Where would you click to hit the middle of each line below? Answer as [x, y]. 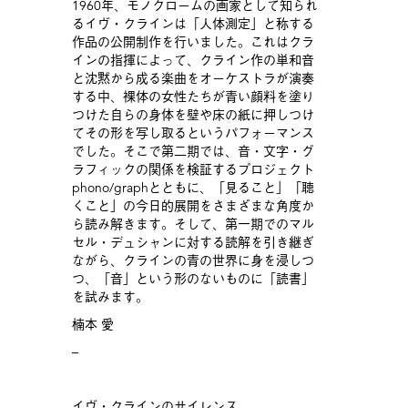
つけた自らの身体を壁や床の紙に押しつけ [193, 115]
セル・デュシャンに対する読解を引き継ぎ [193, 243]
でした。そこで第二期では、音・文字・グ [193, 152]
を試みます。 [110, 297]
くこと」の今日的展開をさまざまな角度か [193, 206]
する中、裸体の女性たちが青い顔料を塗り [193, 97]
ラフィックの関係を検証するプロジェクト [193, 170]
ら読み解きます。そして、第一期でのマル [193, 224]
